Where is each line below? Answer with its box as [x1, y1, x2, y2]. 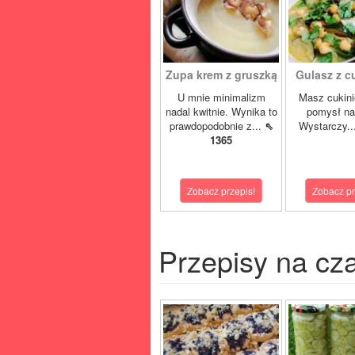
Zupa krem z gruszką [165, 67, 277, 82]
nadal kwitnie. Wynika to [165, 104, 277, 119]
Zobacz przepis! [187, 184, 255, 197]
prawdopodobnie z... [169, 118, 265, 133]
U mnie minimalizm [177, 90, 265, 105]
